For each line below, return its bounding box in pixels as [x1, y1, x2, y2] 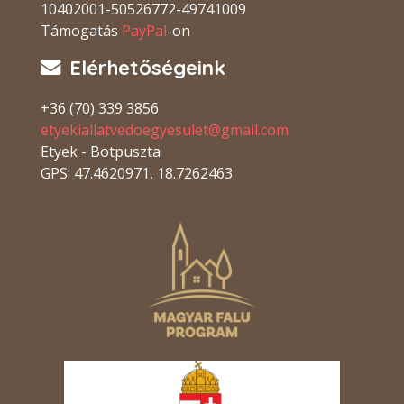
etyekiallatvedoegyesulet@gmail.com [41, 120, 289, 141]
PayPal [122, 21, 167, 41]
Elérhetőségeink [69, 55, 225, 81]
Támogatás [41, 21, 122, 41]
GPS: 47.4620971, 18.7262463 [41, 163, 233, 184]
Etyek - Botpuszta [41, 142, 161, 162]
